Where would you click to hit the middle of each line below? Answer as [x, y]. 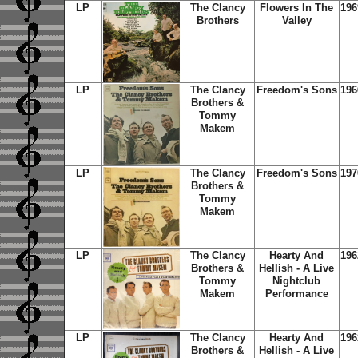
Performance [296, 294]
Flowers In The [296, 8]
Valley [296, 20]
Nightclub [296, 281]
